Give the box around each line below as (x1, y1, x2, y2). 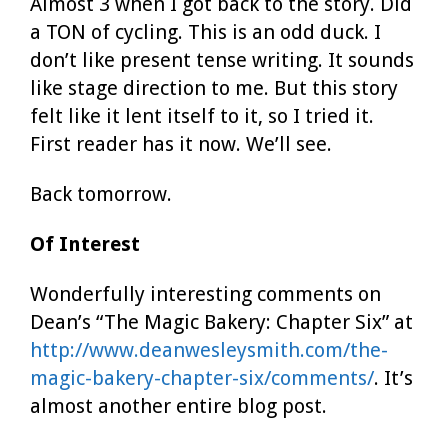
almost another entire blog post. (30, 393, 327, 418)
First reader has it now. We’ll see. (30, 131, 332, 156)
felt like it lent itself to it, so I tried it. (30, 103, 374, 128)
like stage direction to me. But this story (30, 75, 398, 100)
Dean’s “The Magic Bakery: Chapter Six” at (30, 309, 413, 334)
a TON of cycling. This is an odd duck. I (30, 19, 381, 44)
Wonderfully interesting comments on (30, 281, 381, 306)
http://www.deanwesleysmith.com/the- (30, 337, 388, 362)
